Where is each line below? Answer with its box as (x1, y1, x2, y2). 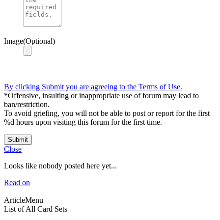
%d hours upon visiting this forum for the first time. (4, 117, 162, 126)
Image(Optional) (4, 36, 55, 45)
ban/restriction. (4, 100, 50, 109)
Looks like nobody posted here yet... (4, 161, 117, 170)
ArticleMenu (4, 195, 43, 204)
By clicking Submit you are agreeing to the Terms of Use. (4, 82, 182, 91)
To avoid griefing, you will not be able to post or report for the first (4, 109, 210, 117)
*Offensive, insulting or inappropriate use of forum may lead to (4, 91, 199, 100)
